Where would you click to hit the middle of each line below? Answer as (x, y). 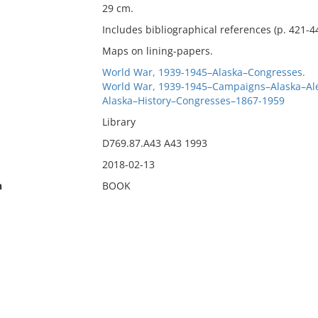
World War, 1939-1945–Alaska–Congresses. (203, 72)
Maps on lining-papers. (157, 51)
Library (119, 122)
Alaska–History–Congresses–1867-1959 (193, 100)
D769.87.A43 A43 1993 (154, 143)
